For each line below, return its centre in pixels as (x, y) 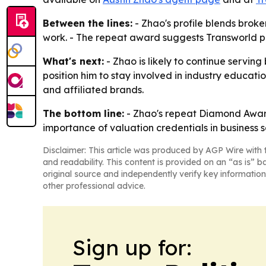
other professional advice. (94, 186)
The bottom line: (83, 114)
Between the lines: (88, 23)
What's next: (73, 61)
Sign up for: (132, 248)
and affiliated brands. (93, 90)
